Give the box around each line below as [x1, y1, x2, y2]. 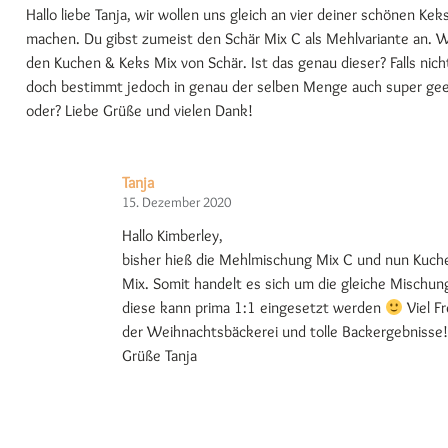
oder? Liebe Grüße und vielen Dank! [26, 101, 253, 121]
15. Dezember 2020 [122, 193, 231, 212]
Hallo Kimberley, [122, 226, 223, 246]
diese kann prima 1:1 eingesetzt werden [122, 298, 385, 318]
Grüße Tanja [122, 346, 197, 366]
